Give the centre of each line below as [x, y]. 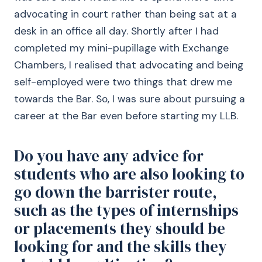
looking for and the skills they [120, 247]
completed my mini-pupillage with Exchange [121, 48]
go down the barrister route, [116, 192]
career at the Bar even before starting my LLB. [126, 116]
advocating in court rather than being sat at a [125, 14]
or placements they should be [120, 228]
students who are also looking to [129, 174]
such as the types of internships [126, 210]
